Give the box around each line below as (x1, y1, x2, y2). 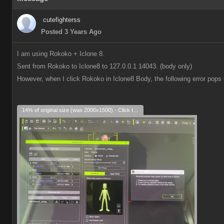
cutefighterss (43, 16, 80, 23)
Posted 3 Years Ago (41, 28, 101, 35)
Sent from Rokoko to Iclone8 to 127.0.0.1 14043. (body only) (17, 62, 192, 70)
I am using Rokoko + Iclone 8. (17, 50, 104, 57)
